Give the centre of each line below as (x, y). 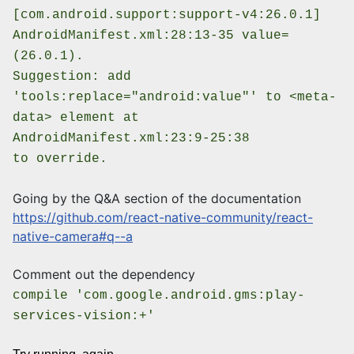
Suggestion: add (72, 77)
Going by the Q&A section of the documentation (157, 199)
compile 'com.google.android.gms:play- (159, 296)
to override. (60, 159)
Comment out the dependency (104, 275)
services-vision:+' (84, 316)
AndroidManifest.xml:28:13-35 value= (151, 36)
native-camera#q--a (73, 237)
